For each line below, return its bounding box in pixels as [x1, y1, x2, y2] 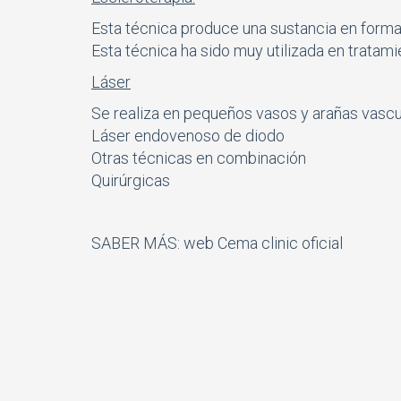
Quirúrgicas [91, 170, 170, 190]
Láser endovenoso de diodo [91, 125, 285, 145]
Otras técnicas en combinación [91, 148, 306, 167]
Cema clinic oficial [218, 233, 343, 252]
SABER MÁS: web [91, 233, 218, 252]
